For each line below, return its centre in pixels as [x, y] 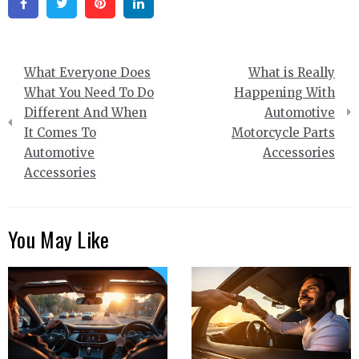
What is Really [292, 72]
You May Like [59, 239]
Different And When [85, 112]
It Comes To [60, 132]
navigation [48, 92]
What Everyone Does [87, 72]
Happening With [284, 92]
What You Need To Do [89, 92]
